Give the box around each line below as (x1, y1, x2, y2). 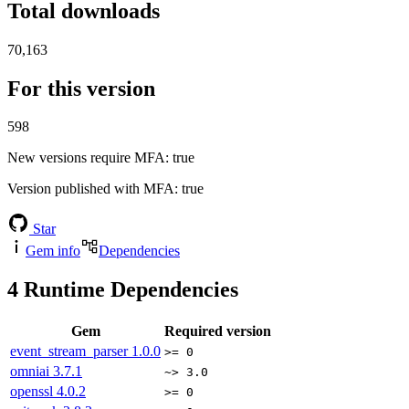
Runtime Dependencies (18, 278, 238, 302)
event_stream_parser (10, 343, 131, 360)
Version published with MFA (7, 181, 174, 197)
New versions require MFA (7, 150, 165, 166)
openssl (10, 383, 57, 400)
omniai (10, 363, 53, 380)
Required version (164, 323, 271, 340)
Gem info (26, 243, 80, 259)
